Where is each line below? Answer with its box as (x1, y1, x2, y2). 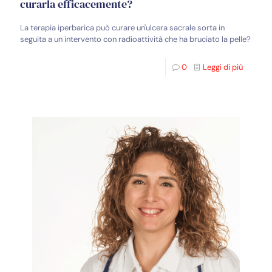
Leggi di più (203, 62, 243, 73)
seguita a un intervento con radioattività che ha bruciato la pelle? (20, 34, 251, 45)
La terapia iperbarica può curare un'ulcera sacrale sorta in (20, 22, 225, 33)
